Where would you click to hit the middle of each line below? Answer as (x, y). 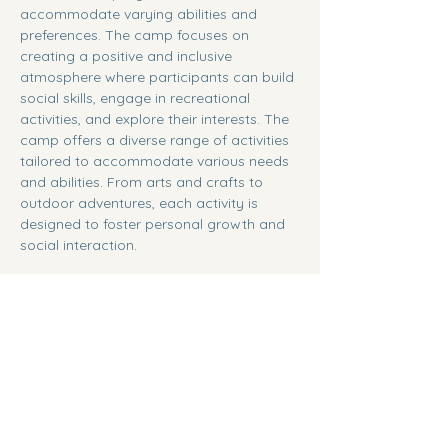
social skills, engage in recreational (137, 98)
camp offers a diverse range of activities (156, 140)
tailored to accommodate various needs (156, 161)
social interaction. (78, 245)
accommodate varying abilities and (140, 14)
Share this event (79, 357)
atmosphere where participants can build (159, 77)
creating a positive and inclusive (128, 56)
